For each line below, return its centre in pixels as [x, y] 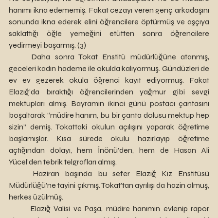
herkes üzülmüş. [36, 197]
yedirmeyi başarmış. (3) [47, 45]
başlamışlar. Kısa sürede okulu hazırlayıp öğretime [109, 138]
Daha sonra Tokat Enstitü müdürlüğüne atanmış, [20, 57]
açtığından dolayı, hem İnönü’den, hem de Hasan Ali [109, 150]
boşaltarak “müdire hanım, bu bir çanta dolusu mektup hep [109, 115]
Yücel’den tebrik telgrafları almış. [63, 162]
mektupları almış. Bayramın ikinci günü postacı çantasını [109, 103]
